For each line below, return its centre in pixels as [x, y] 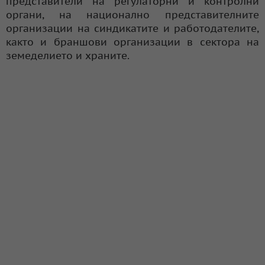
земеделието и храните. [68, 55]
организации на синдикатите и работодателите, [132, 28]
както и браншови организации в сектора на [132, 42]
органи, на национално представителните [132, 14]
